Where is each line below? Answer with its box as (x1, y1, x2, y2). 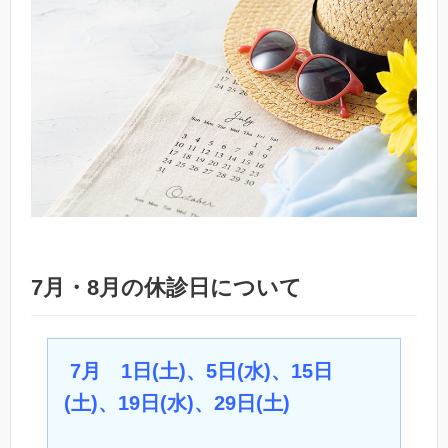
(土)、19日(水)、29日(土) (64, 391, 290, 414)
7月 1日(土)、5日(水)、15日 (70, 359, 333, 382)
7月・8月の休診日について (31, 274, 302, 300)
